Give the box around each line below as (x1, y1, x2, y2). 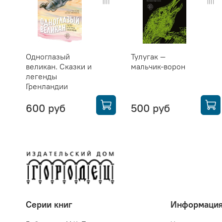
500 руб (130, 101, 170, 115)
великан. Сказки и (26, 61, 92, 71)
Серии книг (26, 199, 72, 210)
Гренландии (26, 81, 68, 91)
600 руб (26, 101, 65, 115)
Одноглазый (26, 51, 70, 61)
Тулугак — (130, 51, 166, 61)
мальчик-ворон (130, 61, 185, 71)
